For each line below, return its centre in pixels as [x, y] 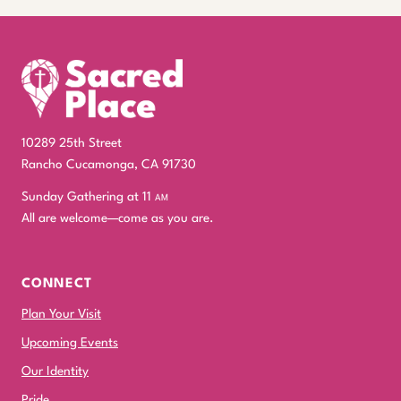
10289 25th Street [72, 143]
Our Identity [55, 371]
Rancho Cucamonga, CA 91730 [109, 164]
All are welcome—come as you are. [118, 218]
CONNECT [57, 284]
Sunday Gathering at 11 [88, 196]
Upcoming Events [70, 342]
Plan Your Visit [61, 314]
